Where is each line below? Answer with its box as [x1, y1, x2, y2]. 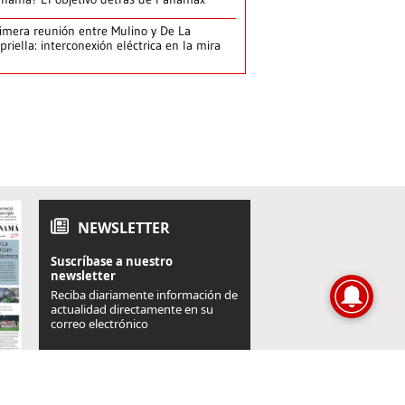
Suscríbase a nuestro [51, 252, 173, 269]
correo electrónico [51, 315, 148, 332]
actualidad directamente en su [51, 300, 213, 317]
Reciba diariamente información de [51, 286, 238, 303]
